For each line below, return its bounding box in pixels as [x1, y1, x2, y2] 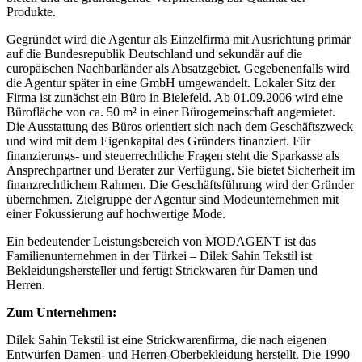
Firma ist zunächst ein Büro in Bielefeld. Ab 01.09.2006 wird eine [6, 76, 343, 90]
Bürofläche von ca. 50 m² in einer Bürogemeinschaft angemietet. [6, 90, 335, 105]
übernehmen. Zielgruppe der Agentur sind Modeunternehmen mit [6, 178, 339, 192]
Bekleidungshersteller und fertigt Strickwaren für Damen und [6, 249, 318, 263]
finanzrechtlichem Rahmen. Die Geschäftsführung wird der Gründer [6, 163, 354, 178]
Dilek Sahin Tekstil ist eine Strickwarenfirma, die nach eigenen [6, 318, 326, 333]
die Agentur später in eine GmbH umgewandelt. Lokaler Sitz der [6, 61, 335, 76]
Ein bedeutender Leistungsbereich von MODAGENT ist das [6, 220, 316, 234]
